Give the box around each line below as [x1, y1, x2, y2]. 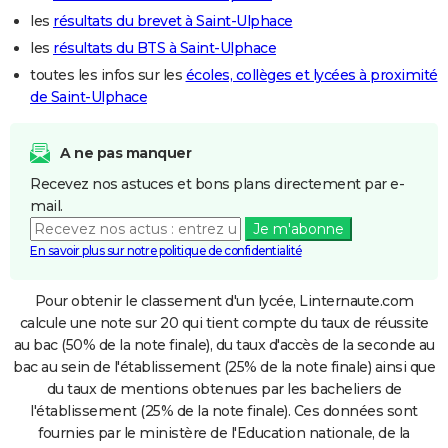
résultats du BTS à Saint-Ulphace [53, 38, 276, 57]
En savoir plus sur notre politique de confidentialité [30, 242, 302, 258]
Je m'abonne [252, 219, 344, 238]
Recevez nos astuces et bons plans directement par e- [30, 174, 404, 193]
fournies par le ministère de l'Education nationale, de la [38, 423, 410, 442]
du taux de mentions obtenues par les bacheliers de [46, 379, 402, 398]
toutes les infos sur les [30, 65, 186, 84]
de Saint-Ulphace [30, 87, 147, 106]
